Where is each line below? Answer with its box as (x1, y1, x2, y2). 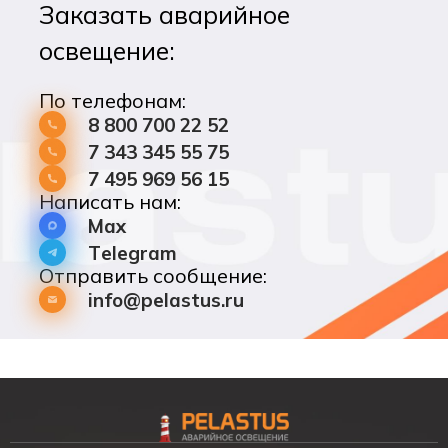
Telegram (87, 240, 177, 265)
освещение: (38, 35, 175, 67)
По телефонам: (38, 88, 186, 114)
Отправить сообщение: (38, 263, 267, 289)
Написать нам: (38, 189, 181, 215)
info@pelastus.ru (87, 287, 244, 312)
